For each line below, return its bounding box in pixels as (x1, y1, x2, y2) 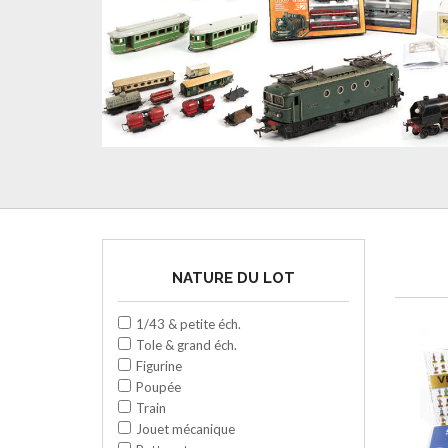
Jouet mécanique (136, 420, 235, 437)
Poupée (136, 378, 181, 395)
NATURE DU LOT (171, 268, 295, 287)
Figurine (136, 357, 182, 374)
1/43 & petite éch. (136, 315, 241, 332)
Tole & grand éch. (136, 336, 237, 353)
